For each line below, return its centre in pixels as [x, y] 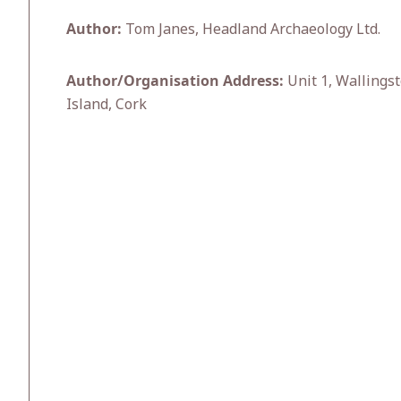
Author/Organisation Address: [175, 81]
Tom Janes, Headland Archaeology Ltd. [251, 29]
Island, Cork [107, 104]
